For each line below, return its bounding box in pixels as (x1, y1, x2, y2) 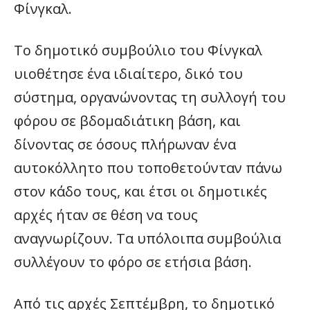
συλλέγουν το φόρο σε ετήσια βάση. (14, 253, 252, 271)
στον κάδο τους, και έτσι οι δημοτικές (14, 182, 267, 201)
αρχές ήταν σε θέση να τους (14, 206, 198, 224)
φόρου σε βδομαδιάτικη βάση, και (14, 111, 241, 130)
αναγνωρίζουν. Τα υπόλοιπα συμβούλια (14, 229, 281, 248)
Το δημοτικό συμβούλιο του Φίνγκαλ (14, 41, 262, 60)
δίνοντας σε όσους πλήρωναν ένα (14, 135, 236, 154)
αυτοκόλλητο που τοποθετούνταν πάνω (14, 158, 282, 177)
